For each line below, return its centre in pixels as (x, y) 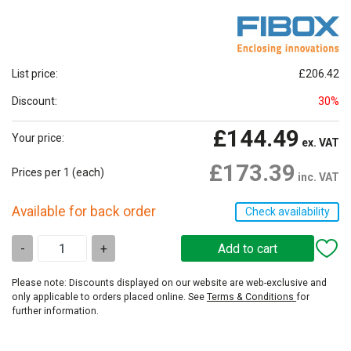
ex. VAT (319, 142)
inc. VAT (317, 177)
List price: (35, 73)
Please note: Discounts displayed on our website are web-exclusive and (169, 282)
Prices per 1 (41, 172)
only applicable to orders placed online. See (109, 297)
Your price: (38, 138)
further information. (55, 311)
